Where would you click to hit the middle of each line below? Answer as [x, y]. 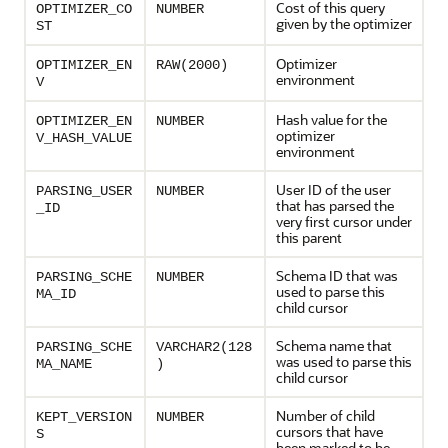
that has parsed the [335, 205]
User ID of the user [333, 189]
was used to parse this [344, 361]
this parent [309, 237]
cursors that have [329, 431]
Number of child [325, 415]
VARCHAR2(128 [204, 347]
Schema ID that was [337, 275]
